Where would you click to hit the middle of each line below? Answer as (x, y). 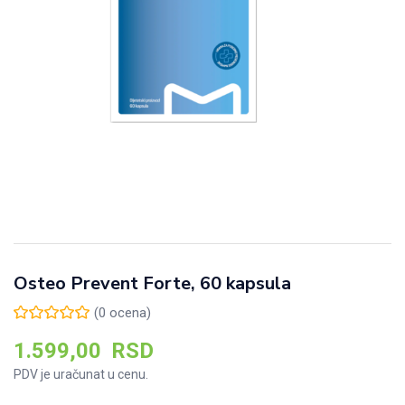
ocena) (128, 312)
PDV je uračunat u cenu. (81, 375)
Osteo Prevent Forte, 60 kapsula (152, 283)
